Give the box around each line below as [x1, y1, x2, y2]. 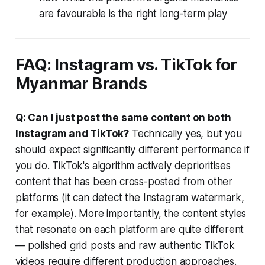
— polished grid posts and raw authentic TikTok [15, 239, 235, 251]
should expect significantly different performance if [15, 143, 250, 156]
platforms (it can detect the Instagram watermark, [15, 191, 244, 203]
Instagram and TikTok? [15, 127, 130, 140]
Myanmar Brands [15, 73, 147, 93]
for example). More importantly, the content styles [15, 207, 247, 219]
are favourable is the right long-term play [38, 7, 227, 20]
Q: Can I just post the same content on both [15, 111, 231, 124]
